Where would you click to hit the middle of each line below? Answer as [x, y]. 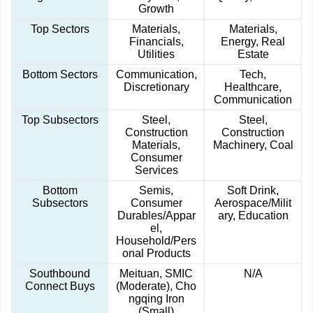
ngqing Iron [156, 299]
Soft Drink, [253, 191]
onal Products [156, 254]
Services [156, 170]
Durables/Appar [156, 216]
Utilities [156, 54]
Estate [253, 54]
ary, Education [253, 216]
